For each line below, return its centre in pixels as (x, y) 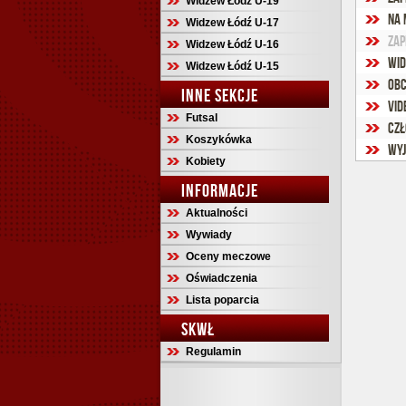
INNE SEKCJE (220, 95)
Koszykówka (219, 140)
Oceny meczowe (228, 256)
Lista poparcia (222, 300)
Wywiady (209, 235)
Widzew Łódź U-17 (232, 23)
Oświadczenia (222, 278)
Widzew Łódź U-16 (232, 44)
